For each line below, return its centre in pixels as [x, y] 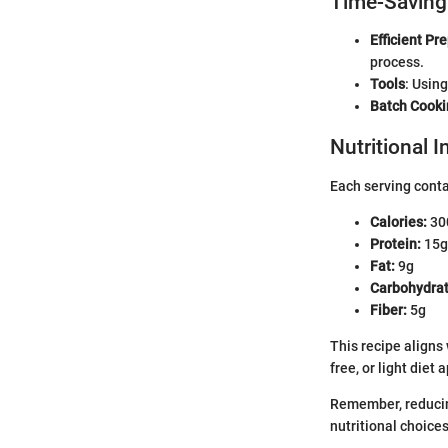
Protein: [395, 243]
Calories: [398, 221]
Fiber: [388, 309]
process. [397, 62]
